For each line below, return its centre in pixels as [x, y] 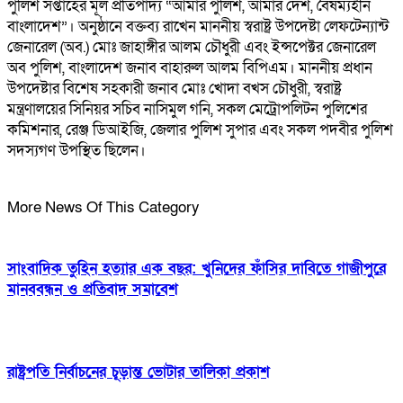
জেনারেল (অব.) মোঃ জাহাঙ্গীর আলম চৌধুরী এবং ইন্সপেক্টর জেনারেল [192, 47]
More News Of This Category [103, 207]
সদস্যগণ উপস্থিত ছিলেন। [76, 150]
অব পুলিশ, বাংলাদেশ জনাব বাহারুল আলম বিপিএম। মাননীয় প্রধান [190, 67]
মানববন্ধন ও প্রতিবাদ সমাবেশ [93, 290]
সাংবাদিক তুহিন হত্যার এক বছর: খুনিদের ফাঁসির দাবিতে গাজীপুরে [197, 269]
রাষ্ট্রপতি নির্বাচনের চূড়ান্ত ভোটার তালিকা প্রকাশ [139, 372]
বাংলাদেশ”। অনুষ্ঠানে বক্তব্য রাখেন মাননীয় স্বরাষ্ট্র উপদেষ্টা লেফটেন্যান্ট [198, 26]
